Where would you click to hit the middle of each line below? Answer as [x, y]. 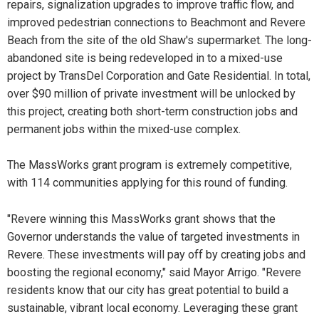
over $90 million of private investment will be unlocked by [151, 93]
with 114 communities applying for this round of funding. [147, 183]
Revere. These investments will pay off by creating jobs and [156, 254]
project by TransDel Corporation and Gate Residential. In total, [159, 75]
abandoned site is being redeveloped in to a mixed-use [145, 58]
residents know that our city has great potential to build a [148, 290]
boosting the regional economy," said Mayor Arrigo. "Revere [154, 272]
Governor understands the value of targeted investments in [153, 236]
